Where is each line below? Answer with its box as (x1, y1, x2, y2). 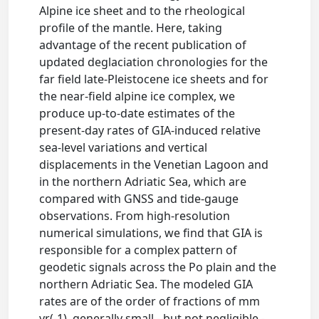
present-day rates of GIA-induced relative (39, 122, 261, 138)
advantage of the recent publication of (39, 37, 247, 53)
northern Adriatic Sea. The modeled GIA (39, 276, 253, 292)
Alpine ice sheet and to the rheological (39, 3, 246, 19)
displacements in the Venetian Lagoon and (39, 157, 269, 172)
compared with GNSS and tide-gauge (39, 191, 239, 206)
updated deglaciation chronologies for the (39, 54, 268, 70)
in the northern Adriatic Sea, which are (39, 174, 247, 189)
